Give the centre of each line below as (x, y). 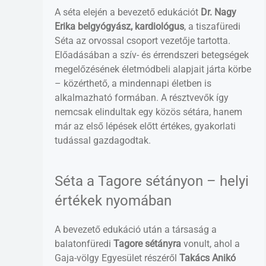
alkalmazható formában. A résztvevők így (142, 97)
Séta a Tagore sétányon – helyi (152, 181)
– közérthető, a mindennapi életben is (133, 83)
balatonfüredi (84, 243)
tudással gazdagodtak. (103, 140)
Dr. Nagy (218, 12)
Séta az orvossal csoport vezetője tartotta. (142, 40)
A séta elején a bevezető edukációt (128, 12)
